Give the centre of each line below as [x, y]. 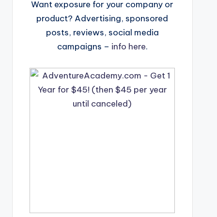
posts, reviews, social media [102, 32]
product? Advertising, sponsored [102, 18]
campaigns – [84, 46]
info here [128, 46]
